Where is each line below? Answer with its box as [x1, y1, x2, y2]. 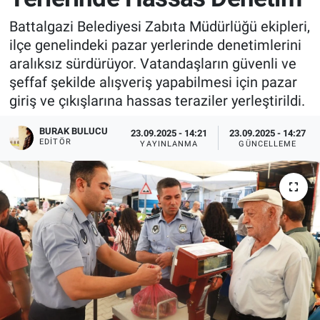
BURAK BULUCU [39, 126, 109, 137]
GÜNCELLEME [239, 139, 297, 149]
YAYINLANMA [140, 139, 199, 149]
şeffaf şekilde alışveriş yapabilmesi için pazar [9, 73, 297, 91]
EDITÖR [39, 137, 71, 147]
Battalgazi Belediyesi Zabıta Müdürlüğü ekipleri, [9, 17, 310, 35]
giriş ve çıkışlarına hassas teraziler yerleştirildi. [9, 91, 305, 109]
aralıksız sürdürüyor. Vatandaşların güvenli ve [9, 54, 296, 72]
